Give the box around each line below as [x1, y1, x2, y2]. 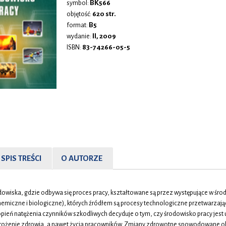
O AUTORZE [61, 154, 102, 162]
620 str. [92, 10, 116, 18]
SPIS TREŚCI [1, 154, 41, 162]
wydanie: [66, 33, 92, 40]
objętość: [66, 11, 92, 18]
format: [66, 22, 89, 29]
